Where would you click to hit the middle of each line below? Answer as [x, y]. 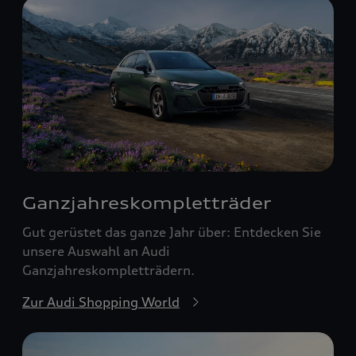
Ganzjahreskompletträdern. [108, 270]
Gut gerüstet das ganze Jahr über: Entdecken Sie [172, 232]
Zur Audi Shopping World [101, 302]
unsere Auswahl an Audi [96, 251]
